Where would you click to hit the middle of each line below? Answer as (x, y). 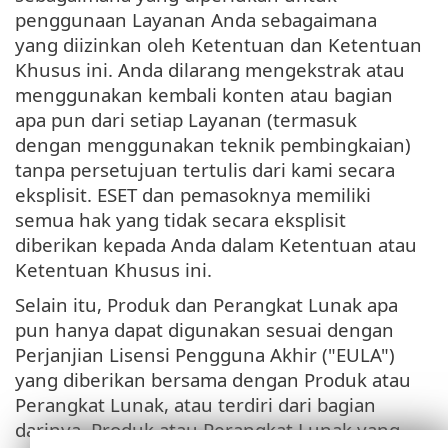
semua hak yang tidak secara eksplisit (180, 219)
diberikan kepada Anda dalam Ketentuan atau (216, 244)
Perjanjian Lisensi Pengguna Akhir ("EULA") (205, 354)
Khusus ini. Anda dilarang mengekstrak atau (210, 69)
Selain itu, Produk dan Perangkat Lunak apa (206, 304)
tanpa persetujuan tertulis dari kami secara (205, 169)
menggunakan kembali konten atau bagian (204, 94)
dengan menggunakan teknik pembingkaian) (213, 144)
